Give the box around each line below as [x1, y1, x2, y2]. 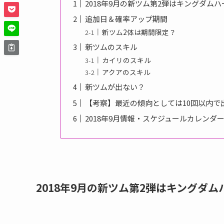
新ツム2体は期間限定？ [101, 26, 176, 37]
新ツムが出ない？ [85, 81, 145, 92]
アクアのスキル [101, 66, 150, 77]
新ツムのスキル [85, 41, 138, 52]
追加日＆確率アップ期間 [85, 13, 168, 24]
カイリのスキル [101, 54, 151, 65]
